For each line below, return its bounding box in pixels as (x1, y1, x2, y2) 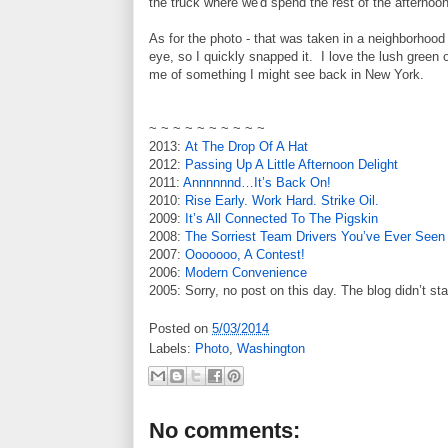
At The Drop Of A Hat (185, 138, 308, 154)
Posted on (149, 321, 212, 337)
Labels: (149, 341, 195, 357)
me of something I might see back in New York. (149, 66, 424, 82)
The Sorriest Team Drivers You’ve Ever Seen (185, 228, 445, 244)
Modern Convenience (185, 264, 307, 280)
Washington (237, 341, 305, 357)
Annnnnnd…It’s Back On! (183, 174, 331, 190)
